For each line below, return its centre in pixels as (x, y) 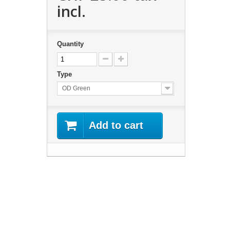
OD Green (76, 88)
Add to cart (116, 125)
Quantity (70, 44)
